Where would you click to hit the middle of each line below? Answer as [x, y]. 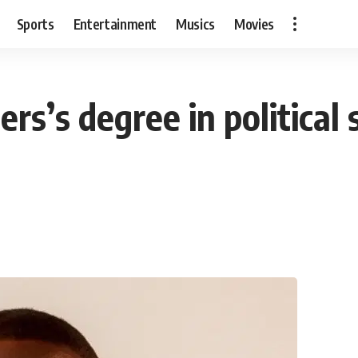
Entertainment [115, 24]
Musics [196, 24]
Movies [255, 24]
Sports [35, 24]
